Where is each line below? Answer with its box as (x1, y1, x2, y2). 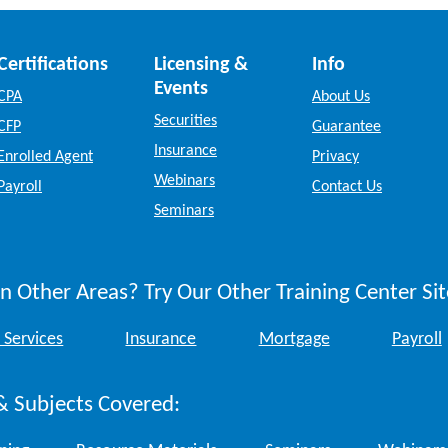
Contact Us (312, 178, 382, 195)
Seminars (154, 202, 214, 219)
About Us (312, 88, 370, 105)
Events (154, 78, 208, 99)
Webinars (154, 172, 215, 189)
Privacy (312, 148, 359, 165)
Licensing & (154, 54, 248, 75)
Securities (154, 112, 217, 129)
